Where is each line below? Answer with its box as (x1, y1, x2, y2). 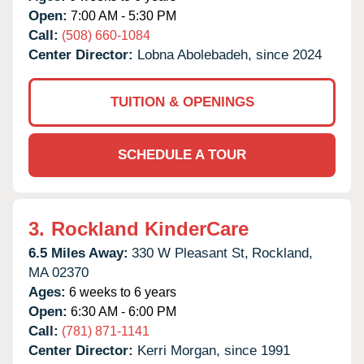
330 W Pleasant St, (132, 245, 249, 261)
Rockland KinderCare (51, 217, 249, 240)
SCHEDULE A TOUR (118, 146, 246, 162)
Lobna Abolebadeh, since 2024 (137, 46, 322, 63)
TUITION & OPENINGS (110, 93, 254, 110)
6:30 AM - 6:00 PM (67, 304, 176, 318)
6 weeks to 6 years (66, 284, 176, 299)
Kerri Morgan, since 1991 (137, 342, 290, 358)
